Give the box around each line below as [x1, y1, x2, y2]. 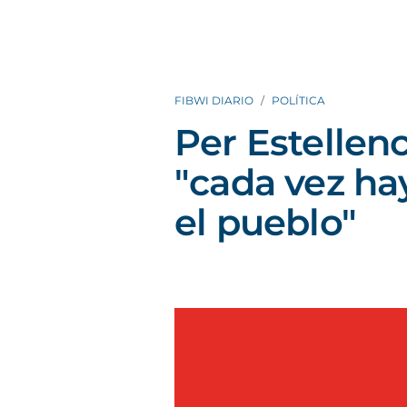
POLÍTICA [272, 94, 325, 107]
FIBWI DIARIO [174, 94, 253, 107]
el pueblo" [174, 200, 356, 244]
